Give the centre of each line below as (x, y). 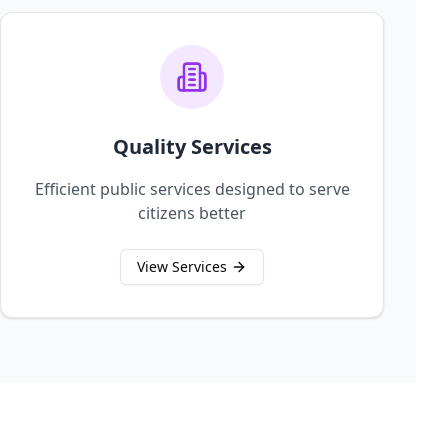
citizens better (192, 213)
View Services (182, 266)
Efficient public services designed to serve (192, 189)
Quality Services (192, 146)
